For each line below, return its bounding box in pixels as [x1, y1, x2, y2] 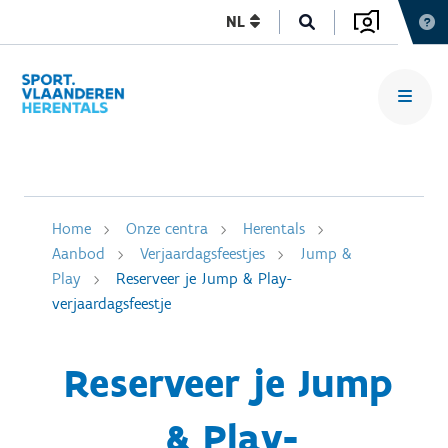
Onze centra [126, 219, 208, 238]
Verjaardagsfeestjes [140, 244, 265, 263]
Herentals [243, 219, 305, 238]
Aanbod [52, 244, 105, 263]
